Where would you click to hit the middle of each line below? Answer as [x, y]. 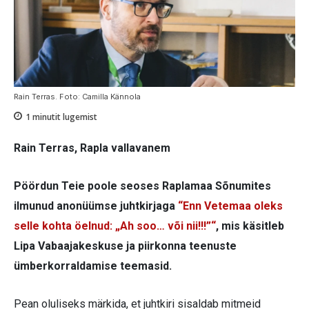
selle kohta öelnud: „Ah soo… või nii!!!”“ [115, 226]
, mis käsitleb [250, 226]
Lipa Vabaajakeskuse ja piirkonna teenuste [125, 246]
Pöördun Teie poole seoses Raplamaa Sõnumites [142, 186]
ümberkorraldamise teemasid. [93, 266]
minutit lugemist [64, 117]
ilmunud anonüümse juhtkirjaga [96, 206]
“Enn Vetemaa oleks [230, 206]
